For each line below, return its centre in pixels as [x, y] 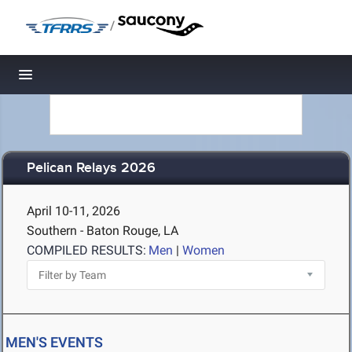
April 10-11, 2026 [73, 211]
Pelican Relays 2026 [91, 169]
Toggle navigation [79, 79]
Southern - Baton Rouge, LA [103, 231]
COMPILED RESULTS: [86, 250]
